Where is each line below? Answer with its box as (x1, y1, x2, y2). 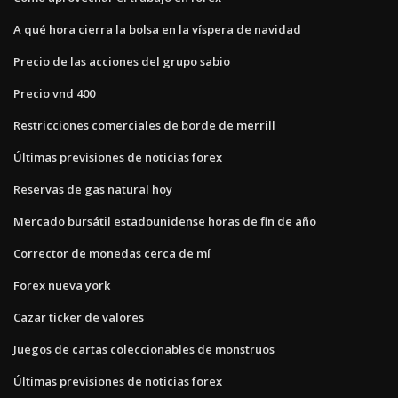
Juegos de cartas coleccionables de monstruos (13, 340, 275, 357)
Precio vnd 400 (13, 84, 95, 101)
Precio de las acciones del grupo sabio (13, 52, 230, 69)
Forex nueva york (13, 276, 110, 293)
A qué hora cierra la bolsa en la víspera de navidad (13, 20, 301, 37)
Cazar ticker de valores (13, 308, 144, 325)
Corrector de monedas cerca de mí (13, 244, 211, 261)
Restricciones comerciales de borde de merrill (13, 116, 275, 133)
